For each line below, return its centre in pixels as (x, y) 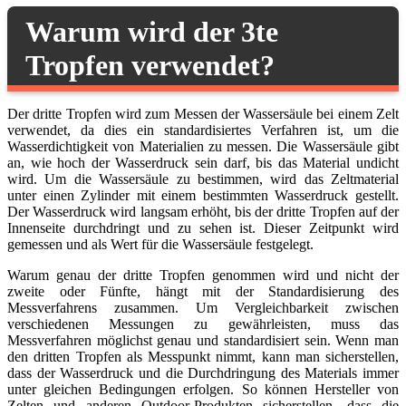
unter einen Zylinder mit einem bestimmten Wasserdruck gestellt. (203, 196)
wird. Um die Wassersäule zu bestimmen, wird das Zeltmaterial (203, 179)
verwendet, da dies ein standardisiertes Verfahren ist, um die (203, 130)
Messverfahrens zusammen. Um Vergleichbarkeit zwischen (203, 308)
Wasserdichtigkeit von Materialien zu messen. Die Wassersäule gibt (203, 147)
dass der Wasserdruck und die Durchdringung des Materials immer (203, 373)
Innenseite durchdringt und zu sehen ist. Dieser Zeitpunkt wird (203, 228)
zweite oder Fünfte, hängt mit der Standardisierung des (203, 292)
